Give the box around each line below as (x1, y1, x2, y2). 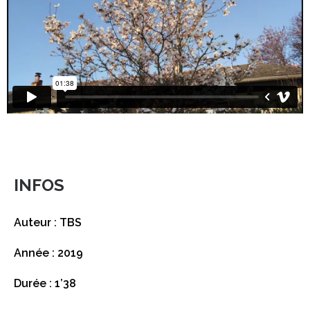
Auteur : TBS (14, 215, 82, 229)
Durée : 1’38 (14, 276, 76, 290)
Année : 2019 (14, 246, 83, 259)
